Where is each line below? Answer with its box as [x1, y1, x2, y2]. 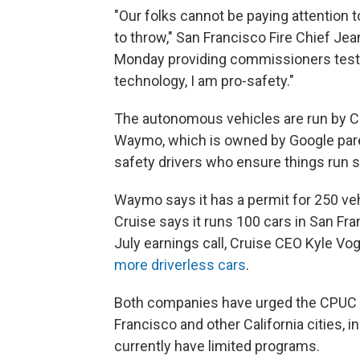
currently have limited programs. [114, 337, 320, 354]
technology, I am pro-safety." [114, 72, 294, 89]
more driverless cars [114, 256, 246, 273]
